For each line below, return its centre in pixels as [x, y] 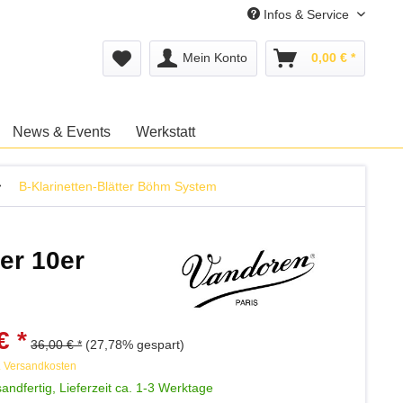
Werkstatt [166, 132]
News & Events [62, 132]
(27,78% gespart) [135, 345]
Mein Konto [215, 58]
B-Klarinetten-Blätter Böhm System [118, 186]
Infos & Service [306, 14]
